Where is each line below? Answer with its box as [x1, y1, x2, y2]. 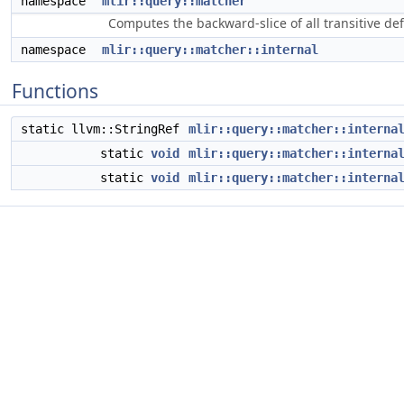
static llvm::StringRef [21, 122, 187, 136]
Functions [12, 78, 98, 104]
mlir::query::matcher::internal [102, 42, 318, 57]
